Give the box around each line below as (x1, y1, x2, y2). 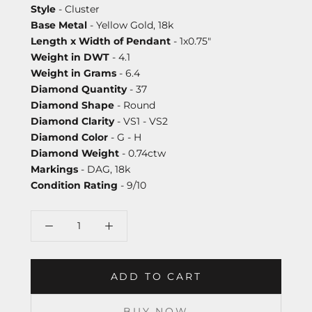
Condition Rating (31, 178, 118, 192)
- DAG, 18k (78, 162, 130, 175)
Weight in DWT (31, 50, 109, 63)
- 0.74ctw (119, 146, 166, 159)
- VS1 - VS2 (114, 114, 168, 127)
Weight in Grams (31, 66, 116, 79)
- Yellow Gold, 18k (87, 18, 173, 31)
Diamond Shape (31, 98, 114, 111)
